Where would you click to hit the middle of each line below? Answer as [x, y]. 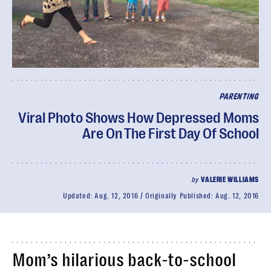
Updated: [79, 196]
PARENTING [239, 97]
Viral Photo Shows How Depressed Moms [139, 118]
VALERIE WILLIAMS [230, 180]
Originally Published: [180, 196]
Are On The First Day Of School [171, 134]
